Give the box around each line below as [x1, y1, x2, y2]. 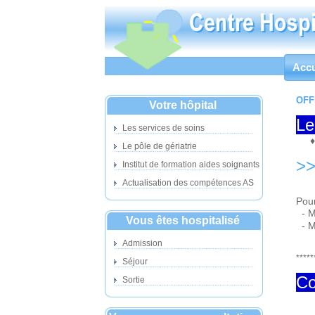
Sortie [120, 275, 145, 285]
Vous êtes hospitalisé [125, 214, 243, 226]
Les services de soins [120, 123, 205, 133]
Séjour [120, 257, 148, 266]
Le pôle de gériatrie [120, 141, 197, 151]
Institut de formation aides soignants [120, 160, 259, 169]
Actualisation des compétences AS [120, 178, 254, 188]
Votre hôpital [148, 99, 219, 111]
